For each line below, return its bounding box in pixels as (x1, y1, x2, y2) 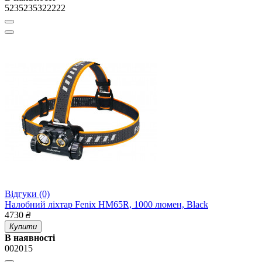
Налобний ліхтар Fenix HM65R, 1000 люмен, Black (5, 199, 208, 210)
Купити (9, 222, 37, 232)
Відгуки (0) (5, 189, 50, 199)
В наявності (5, 233, 55, 243)
